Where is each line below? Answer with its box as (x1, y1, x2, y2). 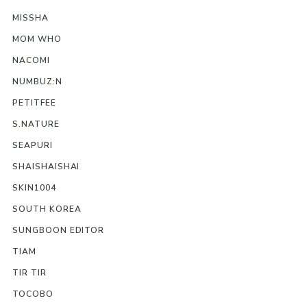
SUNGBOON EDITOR (12, 225, 105, 236)
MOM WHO (12, 34, 62, 45)
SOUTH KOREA (12, 204, 82, 215)
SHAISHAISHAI (12, 161, 80, 173)
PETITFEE (12, 97, 56, 109)
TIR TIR (12, 267, 47, 279)
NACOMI (12, 55, 50, 66)
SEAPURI (12, 140, 53, 151)
